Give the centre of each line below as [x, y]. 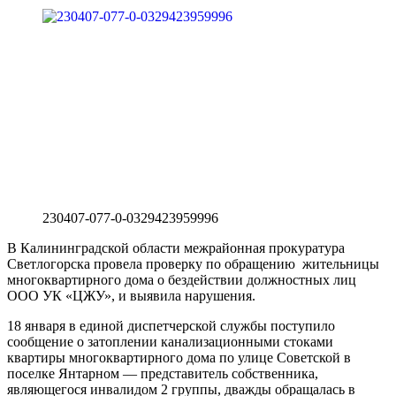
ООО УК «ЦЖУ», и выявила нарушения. [131, 295]
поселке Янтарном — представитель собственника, [163, 373]
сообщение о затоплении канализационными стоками [170, 341]
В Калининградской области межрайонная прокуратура [176, 247]
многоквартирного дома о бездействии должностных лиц [182, 279]
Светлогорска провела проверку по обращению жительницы [193, 263]
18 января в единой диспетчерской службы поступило [171, 325]
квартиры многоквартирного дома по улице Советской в [179, 357]
